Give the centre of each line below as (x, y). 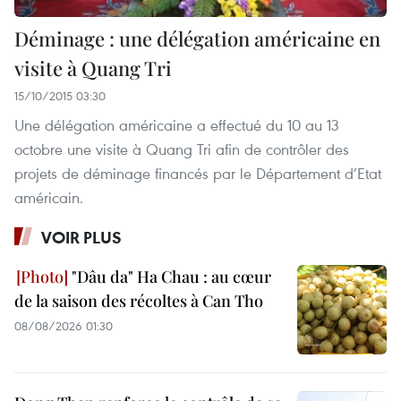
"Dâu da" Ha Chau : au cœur (170, 277)
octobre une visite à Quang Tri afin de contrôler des (182, 149)
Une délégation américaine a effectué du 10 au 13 (176, 125)
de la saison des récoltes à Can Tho (139, 301)
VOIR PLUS (81, 238)
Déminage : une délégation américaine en (197, 39)
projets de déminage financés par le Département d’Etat (198, 174)
